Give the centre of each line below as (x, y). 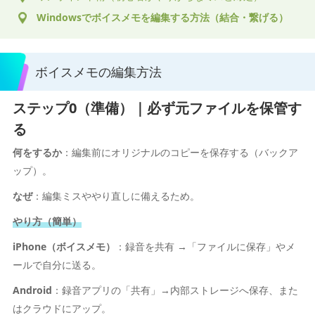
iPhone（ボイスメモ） (64, 246)
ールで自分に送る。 (57, 265)
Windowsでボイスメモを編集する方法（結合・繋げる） (163, 17)
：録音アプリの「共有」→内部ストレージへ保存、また (175, 290)
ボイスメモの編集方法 (98, 72)
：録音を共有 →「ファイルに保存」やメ (205, 246)
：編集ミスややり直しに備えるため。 (116, 196)
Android (32, 290)
